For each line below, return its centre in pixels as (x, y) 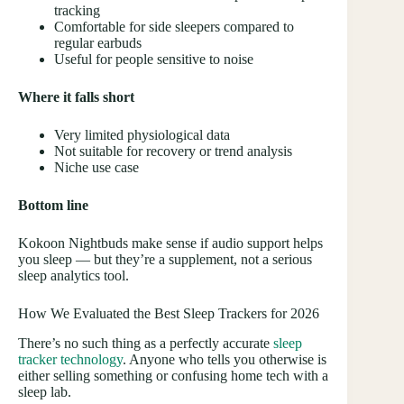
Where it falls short (76, 97)
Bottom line (53, 205)
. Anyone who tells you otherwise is (225, 359)
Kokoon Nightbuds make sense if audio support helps (170, 243)
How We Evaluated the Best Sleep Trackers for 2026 (169, 313)
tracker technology (70, 359)
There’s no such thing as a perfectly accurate (146, 343)
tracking (77, 10)
